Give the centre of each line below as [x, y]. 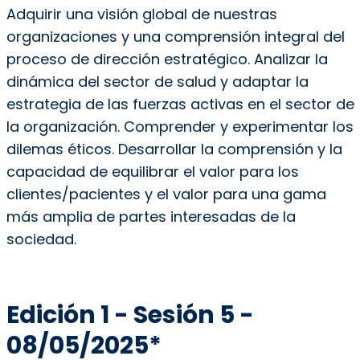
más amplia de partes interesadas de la [151, 217]
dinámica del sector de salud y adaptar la [157, 82]
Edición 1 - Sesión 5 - [130, 315]
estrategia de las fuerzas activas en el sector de [180, 104]
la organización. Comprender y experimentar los [180, 127]
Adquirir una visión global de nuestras [141, 14]
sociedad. [41, 239]
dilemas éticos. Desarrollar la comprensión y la [174, 149]
